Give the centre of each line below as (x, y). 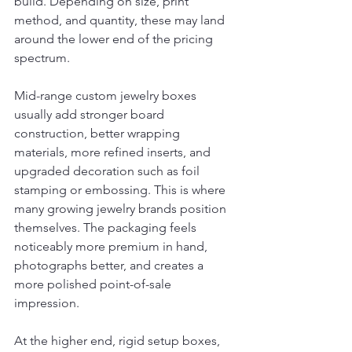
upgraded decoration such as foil (108, 171)
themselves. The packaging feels (107, 227)
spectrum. (42, 58)
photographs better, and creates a (110, 265)
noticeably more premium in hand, (112, 246)
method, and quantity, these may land (121, 20)
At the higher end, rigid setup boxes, (119, 341)
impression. (47, 303)
